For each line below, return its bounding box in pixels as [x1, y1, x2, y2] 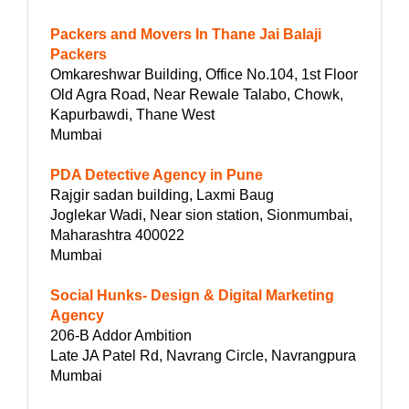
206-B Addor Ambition [50, 327, 192, 343]
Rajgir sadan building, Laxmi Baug [50, 186, 274, 203]
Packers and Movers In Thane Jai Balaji [50, 26, 321, 42]
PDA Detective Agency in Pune [50, 166, 263, 183]
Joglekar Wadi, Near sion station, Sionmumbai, [50, 206, 352, 223]
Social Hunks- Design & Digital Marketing [50, 287, 334, 303]
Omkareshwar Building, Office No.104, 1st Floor [50, 66, 358, 82]
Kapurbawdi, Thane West [50, 106, 215, 122]
